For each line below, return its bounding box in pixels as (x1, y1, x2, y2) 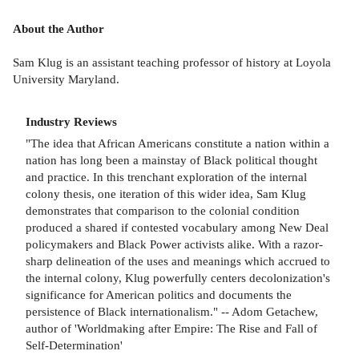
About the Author (13, 22, 104, 36)
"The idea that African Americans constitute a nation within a (26, 135, 329, 150)
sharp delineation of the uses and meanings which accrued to (26, 253, 330, 268)
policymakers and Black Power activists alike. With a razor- (26, 236, 323, 251)
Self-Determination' (26, 337, 123, 352)
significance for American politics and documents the (26, 287, 292, 301)
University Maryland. (13, 72, 119, 87)
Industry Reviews (26, 115, 117, 129)
